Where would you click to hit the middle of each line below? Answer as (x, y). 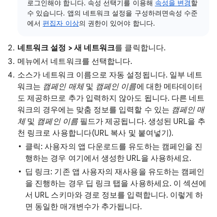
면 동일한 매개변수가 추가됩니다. (84, 207)
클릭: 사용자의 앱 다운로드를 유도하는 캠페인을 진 (114, 147)
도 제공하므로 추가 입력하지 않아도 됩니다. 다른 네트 (111, 98)
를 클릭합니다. (140, 48)
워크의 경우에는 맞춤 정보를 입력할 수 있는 (94, 110)
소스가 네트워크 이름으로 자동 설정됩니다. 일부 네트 (110, 75)
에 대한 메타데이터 (170, 87)
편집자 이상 (61, 23)
